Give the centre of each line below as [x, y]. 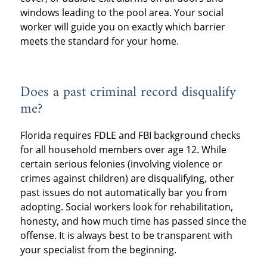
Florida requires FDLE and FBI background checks [130, 136]
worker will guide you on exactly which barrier [122, 27]
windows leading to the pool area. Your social [122, 13]
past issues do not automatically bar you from [123, 193]
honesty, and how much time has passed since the [133, 221]
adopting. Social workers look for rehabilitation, [126, 207]
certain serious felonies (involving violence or [121, 164]
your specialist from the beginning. [98, 250]
